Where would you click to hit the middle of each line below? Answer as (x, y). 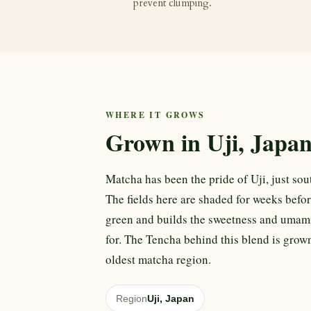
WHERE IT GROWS (155, 115)
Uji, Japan (171, 299)
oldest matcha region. (158, 260)
